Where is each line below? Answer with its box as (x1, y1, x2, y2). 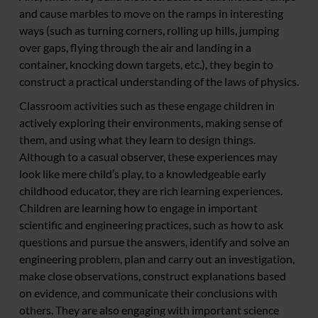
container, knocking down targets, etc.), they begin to (19, 57, 273, 72)
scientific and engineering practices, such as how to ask (19, 218, 283, 232)
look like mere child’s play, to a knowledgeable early (19, 167, 266, 181)
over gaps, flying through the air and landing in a (19, 40, 251, 55)
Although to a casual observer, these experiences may (19, 150, 278, 164)
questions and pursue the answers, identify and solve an (19, 235, 290, 249)
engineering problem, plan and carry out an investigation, (19, 252, 295, 266)
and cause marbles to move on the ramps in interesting (19, 6, 283, 21)
